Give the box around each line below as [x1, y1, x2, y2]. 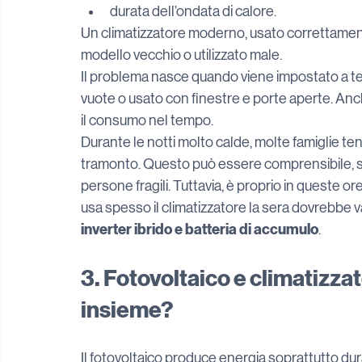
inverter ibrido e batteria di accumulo [81, 221, 318, 238]
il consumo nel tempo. [81, 112, 213, 128]
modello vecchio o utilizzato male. [81, 47, 282, 63]
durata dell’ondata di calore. [110, 3, 276, 19]
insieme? [81, 297, 173, 323]
